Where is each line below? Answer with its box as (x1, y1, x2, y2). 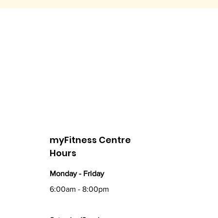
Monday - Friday (49, 169, 104, 178)
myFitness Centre (49, 134, 131, 146)
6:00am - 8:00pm (49, 185, 109, 193)
